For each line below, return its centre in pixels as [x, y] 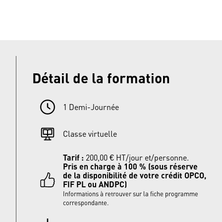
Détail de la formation [101, 78]
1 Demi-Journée [91, 107]
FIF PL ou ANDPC [94, 184]
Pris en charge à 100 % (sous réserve [130, 166]
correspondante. [86, 203]
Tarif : [73, 157]
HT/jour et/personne [151, 158]
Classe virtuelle [90, 134]
